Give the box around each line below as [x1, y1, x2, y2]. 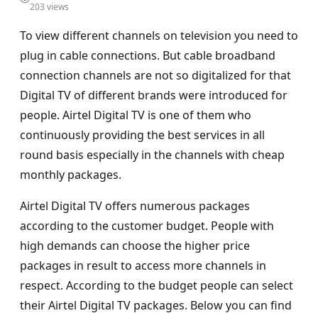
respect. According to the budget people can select [20, 278, 293, 294]
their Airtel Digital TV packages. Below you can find [20, 297, 292, 314]
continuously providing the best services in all [20, 127, 265, 143]
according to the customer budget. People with [20, 218, 274, 234]
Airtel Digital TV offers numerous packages [20, 198, 250, 214]
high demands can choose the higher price [20, 238, 250, 254]
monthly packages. [20, 167, 121, 183]
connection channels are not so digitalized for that [20, 67, 291, 84]
